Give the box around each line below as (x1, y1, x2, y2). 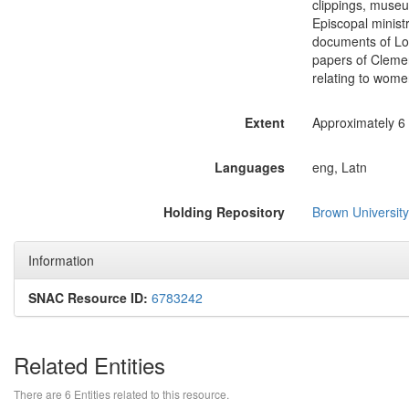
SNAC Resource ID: (28, 288, 148, 307)
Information (28, 251, 94, 269)
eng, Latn (311, 158, 367, 176)
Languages (214, 158, 285, 176)
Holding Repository (163, 203, 285, 221)
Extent (244, 113, 285, 131)
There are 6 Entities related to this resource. (14, 386, 229, 402)
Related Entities (14, 349, 165, 381)
